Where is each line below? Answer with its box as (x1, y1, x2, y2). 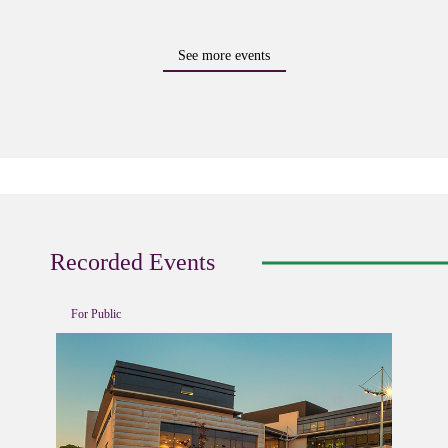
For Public (71, 306, 121, 321)
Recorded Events (50, 248, 215, 275)
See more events (178, 48, 270, 64)
